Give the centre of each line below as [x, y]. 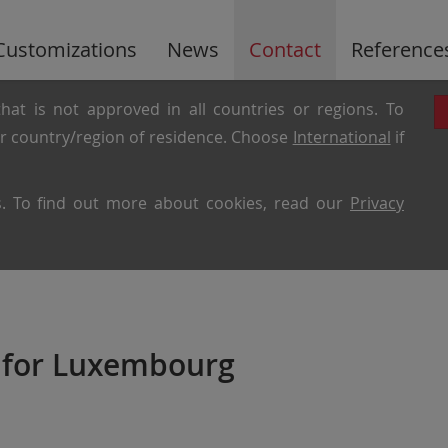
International [341, 137]
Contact [284, 49]
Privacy [377, 203]
